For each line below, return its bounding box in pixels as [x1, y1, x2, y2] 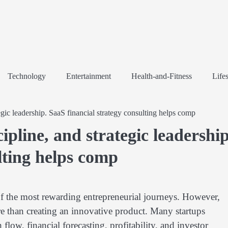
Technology [8, 72, 46, 80]
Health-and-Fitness [131, 72, 192, 80]
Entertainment [66, 72, 111, 80]
